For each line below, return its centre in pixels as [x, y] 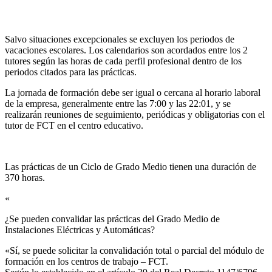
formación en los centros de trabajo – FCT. [87, 261]
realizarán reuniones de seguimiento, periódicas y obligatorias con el [135, 114]
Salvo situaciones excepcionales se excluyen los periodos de [120, 39]
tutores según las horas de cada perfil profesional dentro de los [123, 61]
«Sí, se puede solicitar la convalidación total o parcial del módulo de [134, 250]
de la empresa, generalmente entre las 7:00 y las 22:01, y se [118, 103]
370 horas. [25, 177]
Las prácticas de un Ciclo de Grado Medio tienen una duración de [131, 166]
